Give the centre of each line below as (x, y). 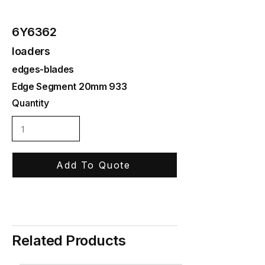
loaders (31, 51)
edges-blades (43, 69)
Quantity (30, 103)
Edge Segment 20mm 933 (70, 86)
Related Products (69, 240)
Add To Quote (93, 165)
